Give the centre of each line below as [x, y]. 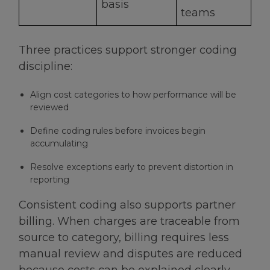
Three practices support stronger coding [128, 50]
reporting [50, 180]
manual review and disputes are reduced [130, 254]
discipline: [46, 66]
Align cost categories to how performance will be [133, 94]
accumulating [59, 144]
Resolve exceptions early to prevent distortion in [132, 167]
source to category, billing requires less [124, 238]
